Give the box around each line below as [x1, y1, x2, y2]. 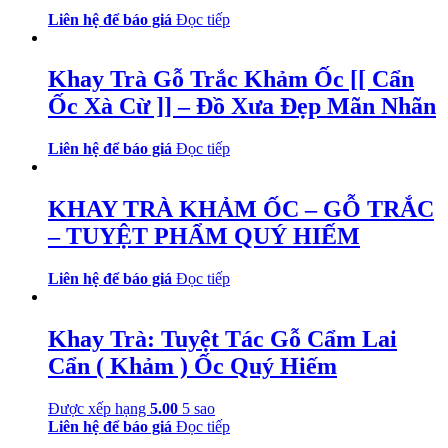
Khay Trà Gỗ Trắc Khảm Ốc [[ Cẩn [48, 66, 414, 93]
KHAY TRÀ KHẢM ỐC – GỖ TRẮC [48, 196, 434, 223]
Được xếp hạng [48, 400, 150, 417]
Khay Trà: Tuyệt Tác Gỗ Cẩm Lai [48, 326, 397, 353]
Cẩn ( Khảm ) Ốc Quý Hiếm [48, 353, 337, 380]
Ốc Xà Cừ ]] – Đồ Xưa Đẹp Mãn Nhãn [48, 93, 436, 120]
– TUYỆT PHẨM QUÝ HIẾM [48, 223, 360, 250]
